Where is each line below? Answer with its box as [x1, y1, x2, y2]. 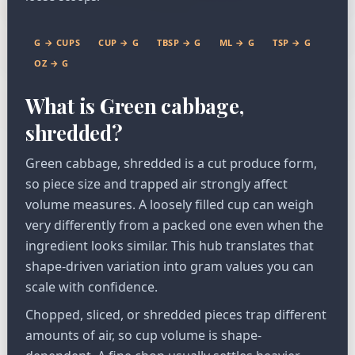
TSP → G [272, 36, 311, 48]
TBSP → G [156, 36, 202, 48]
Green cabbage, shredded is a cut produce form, [25, 155, 317, 173]
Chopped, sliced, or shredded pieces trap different [25, 305, 326, 323]
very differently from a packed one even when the [25, 216, 323, 235]
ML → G [219, 36, 255, 48]
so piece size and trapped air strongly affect [25, 175, 288, 193]
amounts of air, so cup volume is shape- [25, 326, 261, 344]
